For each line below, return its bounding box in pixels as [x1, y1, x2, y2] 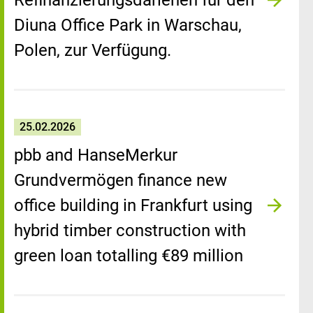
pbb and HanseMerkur [14, 145, 177, 165]
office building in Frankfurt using [14, 196, 252, 215]
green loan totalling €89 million [14, 246, 243, 265]
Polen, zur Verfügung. [14, 41, 171, 60]
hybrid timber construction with [14, 221, 246, 240]
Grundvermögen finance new [14, 170, 227, 190]
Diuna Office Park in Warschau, [14, 15, 242, 35]
